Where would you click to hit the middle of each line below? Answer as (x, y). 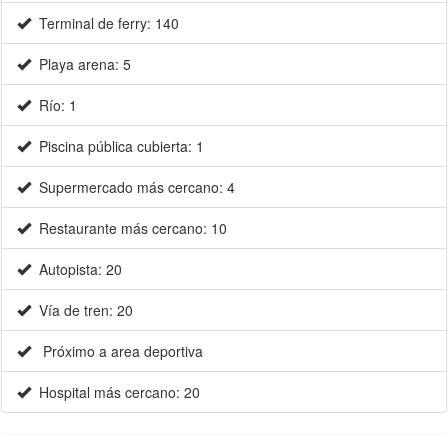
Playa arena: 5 (81, 64)
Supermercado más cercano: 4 (133, 187)
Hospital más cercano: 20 (115, 392)
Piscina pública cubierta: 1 (117, 146)
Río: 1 (54, 105)
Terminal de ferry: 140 (105, 23)
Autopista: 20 (76, 269)
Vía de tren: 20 (82, 310)
